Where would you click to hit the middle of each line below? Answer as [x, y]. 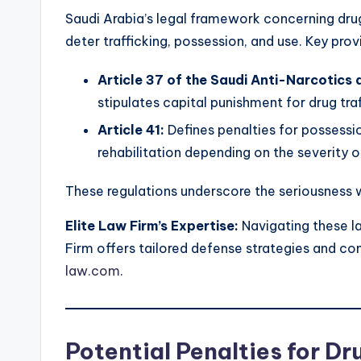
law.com [93, 270]
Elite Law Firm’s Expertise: [152, 225]
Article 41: [131, 129]
